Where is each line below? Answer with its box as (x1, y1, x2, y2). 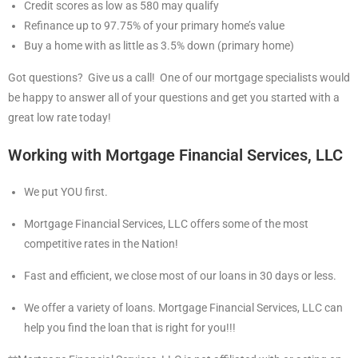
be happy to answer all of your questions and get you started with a (8, 91, 340, 104)
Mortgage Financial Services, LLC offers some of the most (24, 217, 308, 230)
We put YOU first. (24, 185, 108, 198)
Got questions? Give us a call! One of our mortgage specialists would (8, 71, 350, 84)
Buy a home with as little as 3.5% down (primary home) (24, 39, 294, 52)
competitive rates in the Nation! (24, 237, 178, 250)
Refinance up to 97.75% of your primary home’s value (24, 19, 284, 32)
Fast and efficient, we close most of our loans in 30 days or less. (24, 269, 336, 282)
